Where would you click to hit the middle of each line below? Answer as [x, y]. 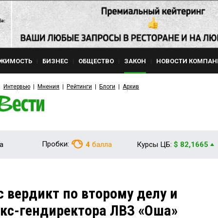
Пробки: [55, 144]
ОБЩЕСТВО [96, 61]
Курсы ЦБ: [154, 145]
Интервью [17, 87]
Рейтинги [79, 87]
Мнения [48, 87]
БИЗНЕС [55, 61]
